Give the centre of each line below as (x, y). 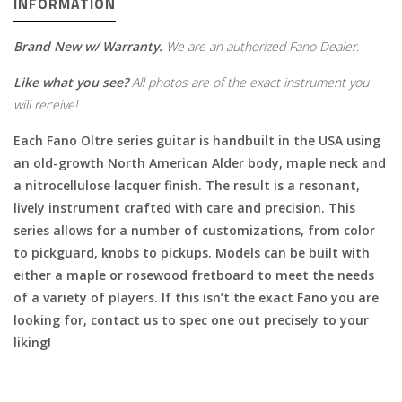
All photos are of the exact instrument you (249, 82)
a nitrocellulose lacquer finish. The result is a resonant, (187, 185)
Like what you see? (71, 82)
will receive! (45, 105)
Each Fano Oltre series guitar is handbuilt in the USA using (197, 140)
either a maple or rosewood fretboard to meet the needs (194, 275)
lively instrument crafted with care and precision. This (184, 208)
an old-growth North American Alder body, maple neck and (200, 163)
